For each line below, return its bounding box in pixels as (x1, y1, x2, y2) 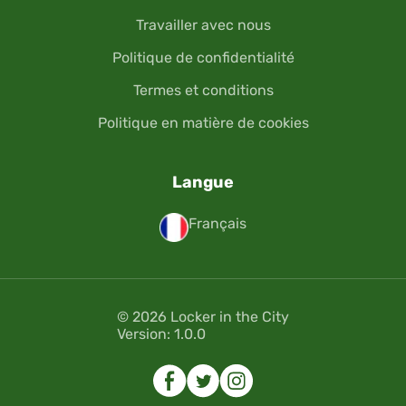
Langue (172, 172, 234, 193)
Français (188, 215, 246, 233)
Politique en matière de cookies (97, 114, 309, 132)
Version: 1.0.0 (117, 325, 206, 343)
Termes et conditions (132, 82, 274, 100)
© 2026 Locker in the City (117, 308, 289, 326)
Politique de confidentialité (111, 49, 295, 67)
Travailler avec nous (135, 16, 271, 34)
